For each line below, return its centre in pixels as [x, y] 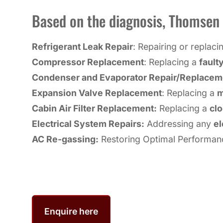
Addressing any [179, 123]
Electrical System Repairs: [88, 123]
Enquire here [71, 212]
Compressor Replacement [88, 62]
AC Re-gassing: [65, 139]
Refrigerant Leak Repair [82, 46]
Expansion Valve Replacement [97, 93]
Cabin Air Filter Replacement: [94, 108]
